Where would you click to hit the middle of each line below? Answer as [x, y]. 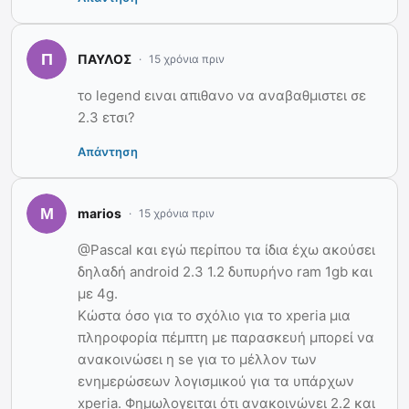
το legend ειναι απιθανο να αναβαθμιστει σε [222, 95]
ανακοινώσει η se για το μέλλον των [197, 359]
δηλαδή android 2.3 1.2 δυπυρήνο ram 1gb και [225, 271]
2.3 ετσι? [106, 117]
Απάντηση [108, 151]
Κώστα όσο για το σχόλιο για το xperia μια [214, 315]
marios [100, 214]
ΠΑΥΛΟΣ [105, 59]
